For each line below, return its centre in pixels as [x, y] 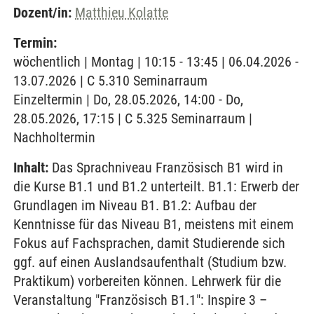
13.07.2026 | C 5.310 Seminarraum [110, 81]
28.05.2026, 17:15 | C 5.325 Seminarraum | [133, 118]
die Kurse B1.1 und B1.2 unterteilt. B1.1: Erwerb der [156, 186]
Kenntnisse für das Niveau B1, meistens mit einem [153, 224]
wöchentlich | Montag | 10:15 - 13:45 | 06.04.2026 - [156, 62]
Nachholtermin [54, 137]
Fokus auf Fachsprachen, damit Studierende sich [149, 243]
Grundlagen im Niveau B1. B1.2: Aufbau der [135, 205]
